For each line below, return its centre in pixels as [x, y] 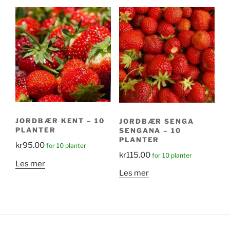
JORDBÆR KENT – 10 [60, 120]
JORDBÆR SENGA [157, 121]
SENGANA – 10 [150, 130]
